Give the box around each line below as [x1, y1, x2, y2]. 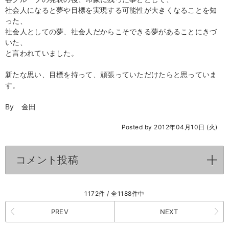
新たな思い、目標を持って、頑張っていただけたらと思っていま [5, 70, 217, 79]
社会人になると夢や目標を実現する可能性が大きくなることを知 [5, 6, 217, 14]
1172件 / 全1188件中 [84, 190, 145, 197]
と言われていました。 [5, 49, 78, 57]
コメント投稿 [16, 154, 78, 166]
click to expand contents [78, 154, 192, 166]
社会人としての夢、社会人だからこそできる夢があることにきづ [5, 27, 217, 36]
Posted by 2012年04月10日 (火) [121, 123, 224, 131]
